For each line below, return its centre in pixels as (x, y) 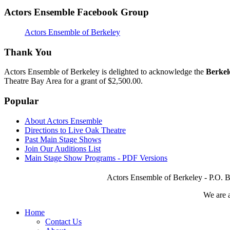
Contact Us (63, 221)
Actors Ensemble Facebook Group (76, 12)
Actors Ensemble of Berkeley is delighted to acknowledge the (105, 72)
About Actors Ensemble (63, 121)
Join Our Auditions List (63, 148)
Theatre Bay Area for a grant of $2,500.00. (73, 81)
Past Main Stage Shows (63, 139)
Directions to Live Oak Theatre (75, 130)
